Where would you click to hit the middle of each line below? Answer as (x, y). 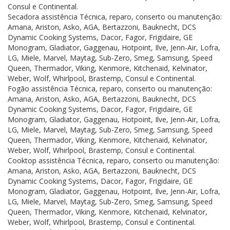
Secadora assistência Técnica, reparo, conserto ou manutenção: (115, 16)
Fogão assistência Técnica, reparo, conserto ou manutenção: (110, 88)
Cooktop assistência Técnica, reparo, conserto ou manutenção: (113, 160)
